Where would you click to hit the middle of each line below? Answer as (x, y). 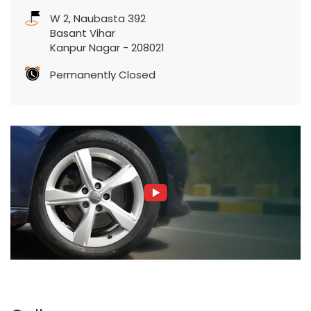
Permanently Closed (103, 75)
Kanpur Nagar (85, 48)
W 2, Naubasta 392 (98, 19)
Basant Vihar (83, 33)
